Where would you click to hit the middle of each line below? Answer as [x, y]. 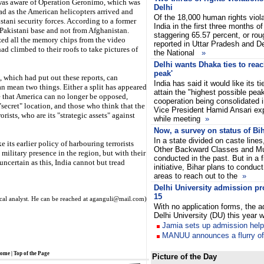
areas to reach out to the [198, 176]
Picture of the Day [184, 257]
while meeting [179, 119]
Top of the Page [32, 253]
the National [178, 53]
